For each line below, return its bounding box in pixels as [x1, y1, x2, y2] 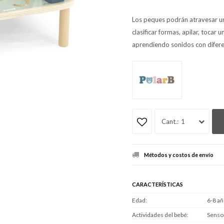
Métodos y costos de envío [144, 151, 213, 158]
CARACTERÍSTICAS [132, 181, 183, 188]
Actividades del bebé [132, 211, 187, 219]
